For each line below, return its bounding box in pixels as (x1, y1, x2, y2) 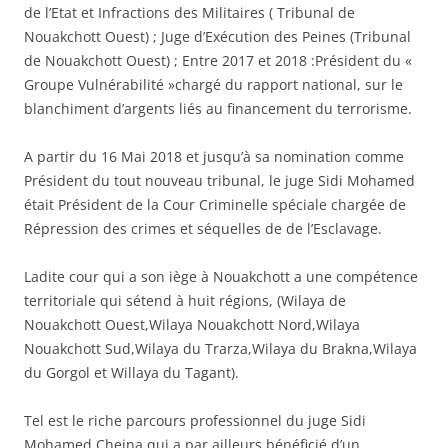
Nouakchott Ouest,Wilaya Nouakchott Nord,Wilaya (24, 314, 360, 334)
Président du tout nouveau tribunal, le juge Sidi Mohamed (24, 170, 415, 190)
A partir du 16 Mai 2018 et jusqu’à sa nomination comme (24, 146, 404, 166)
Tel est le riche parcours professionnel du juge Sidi (24, 410, 366, 430)
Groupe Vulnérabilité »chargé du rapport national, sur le (24, 74, 403, 94)
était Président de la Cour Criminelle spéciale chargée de (24, 194, 406, 214)
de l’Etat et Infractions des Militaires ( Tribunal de (24, 2, 355, 22)
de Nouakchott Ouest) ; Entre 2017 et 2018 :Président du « (24, 50, 412, 70)
